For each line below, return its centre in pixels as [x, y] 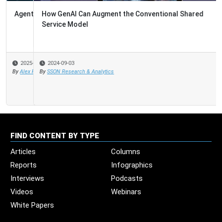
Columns [126, 152]
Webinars [126, 192]
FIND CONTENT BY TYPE [55, 136]
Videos [22, 192]
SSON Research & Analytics [54, 71]
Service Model [38, 25]
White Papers [32, 205]
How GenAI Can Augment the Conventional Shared [96, 14]
